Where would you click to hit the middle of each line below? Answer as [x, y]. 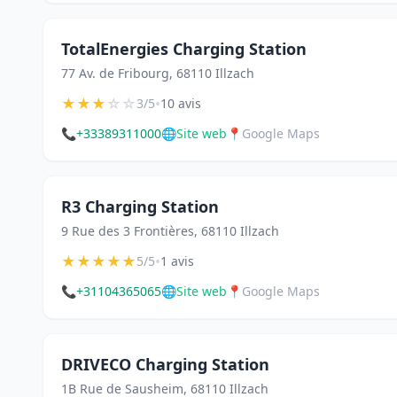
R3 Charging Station [140, 206]
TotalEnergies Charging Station [184, 49]
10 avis [181, 103]
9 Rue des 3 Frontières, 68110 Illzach [170, 231]
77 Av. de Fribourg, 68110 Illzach [158, 73]
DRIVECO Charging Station [165, 364]
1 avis [177, 261]
